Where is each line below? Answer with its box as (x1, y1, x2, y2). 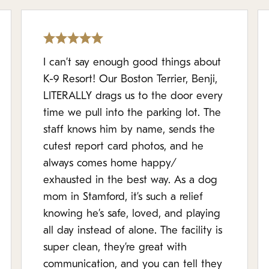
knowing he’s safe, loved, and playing (43, 208, 221, 220)
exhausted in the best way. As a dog (43, 175, 218, 186)
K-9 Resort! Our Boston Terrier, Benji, (43, 74, 218, 85)
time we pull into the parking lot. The (43, 107, 222, 119)
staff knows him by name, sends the (43, 124, 216, 136)
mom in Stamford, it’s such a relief (43, 192, 204, 203)
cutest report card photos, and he (43, 141, 204, 153)
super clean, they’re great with (43, 242, 187, 253)
